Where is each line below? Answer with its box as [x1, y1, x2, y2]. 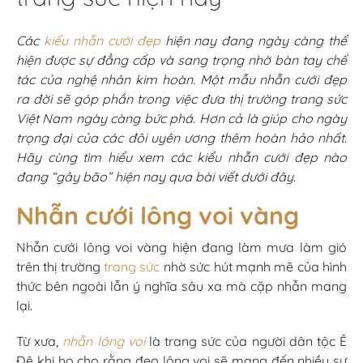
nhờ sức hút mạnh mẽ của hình [160, 258, 348, 275]
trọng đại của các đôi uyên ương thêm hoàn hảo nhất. [16, 129, 347, 146]
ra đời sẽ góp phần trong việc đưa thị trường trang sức [16, 90, 347, 107]
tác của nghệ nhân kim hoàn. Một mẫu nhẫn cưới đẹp [16, 70, 347, 88]
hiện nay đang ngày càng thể [160, 32, 348, 49]
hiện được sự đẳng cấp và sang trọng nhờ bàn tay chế [16, 51, 347, 68]
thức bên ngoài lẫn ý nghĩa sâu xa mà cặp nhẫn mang [16, 277, 347, 294]
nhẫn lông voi [62, 332, 145, 349]
